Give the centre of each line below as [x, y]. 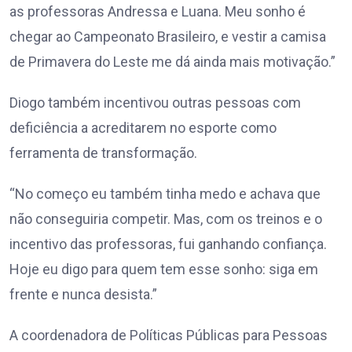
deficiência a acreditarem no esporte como [143, 128]
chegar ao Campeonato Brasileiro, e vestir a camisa [168, 37]
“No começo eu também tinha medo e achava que [165, 194]
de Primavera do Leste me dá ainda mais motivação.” [172, 62]
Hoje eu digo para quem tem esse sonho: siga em [164, 269]
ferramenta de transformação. [103, 153]
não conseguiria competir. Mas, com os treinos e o [166, 219]
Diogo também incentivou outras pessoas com [155, 103]
